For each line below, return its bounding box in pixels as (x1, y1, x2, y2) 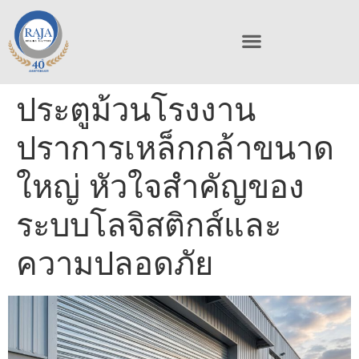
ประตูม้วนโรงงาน (16, 89, 256, 129)
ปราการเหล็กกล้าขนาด (16, 127, 334, 167)
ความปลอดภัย (16, 243, 213, 283)
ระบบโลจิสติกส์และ (16, 204, 281, 244)
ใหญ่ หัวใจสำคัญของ (16, 166, 305, 206)
